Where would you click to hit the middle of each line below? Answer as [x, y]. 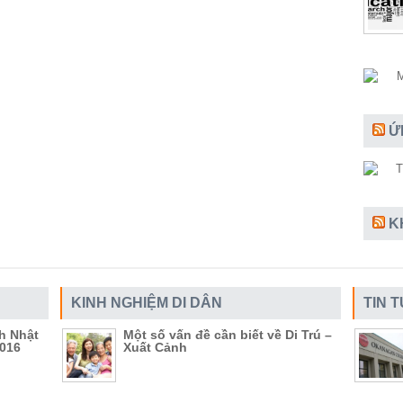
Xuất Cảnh [155, 347]
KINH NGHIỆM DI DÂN [147, 303]
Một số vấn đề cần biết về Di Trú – [228, 335]
